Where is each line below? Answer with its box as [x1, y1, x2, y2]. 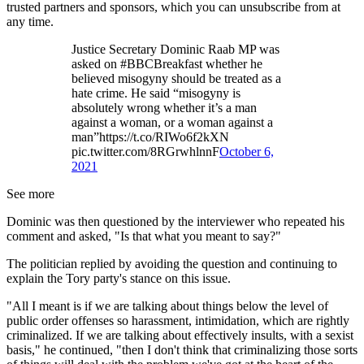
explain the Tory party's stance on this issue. [6, 271, 231, 285]
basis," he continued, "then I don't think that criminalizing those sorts [6, 342, 357, 357]
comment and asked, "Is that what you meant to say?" [6, 228, 281, 243]
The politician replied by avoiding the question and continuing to [6, 256, 337, 271]
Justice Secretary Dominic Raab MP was [71, 41, 279, 56]
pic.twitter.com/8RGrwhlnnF [71, 144, 219, 158]
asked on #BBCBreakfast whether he [71, 56, 262, 71]
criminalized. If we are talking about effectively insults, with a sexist [6, 327, 353, 342]
